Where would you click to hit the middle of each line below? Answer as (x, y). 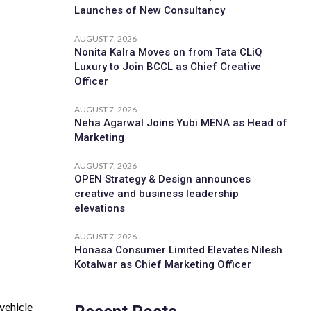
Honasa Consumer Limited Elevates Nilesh (178, 250)
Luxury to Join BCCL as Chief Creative (167, 66)
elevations (99, 208)
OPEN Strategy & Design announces (162, 179)
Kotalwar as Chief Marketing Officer (162, 264)
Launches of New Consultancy (149, 10)
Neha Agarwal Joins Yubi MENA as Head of (180, 123)
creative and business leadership (156, 193)
